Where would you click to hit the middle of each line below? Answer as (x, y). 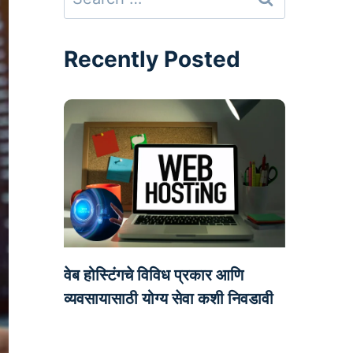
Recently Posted (152, 59)
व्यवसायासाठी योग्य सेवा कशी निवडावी (168, 298)
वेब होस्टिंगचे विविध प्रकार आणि (153, 275)
